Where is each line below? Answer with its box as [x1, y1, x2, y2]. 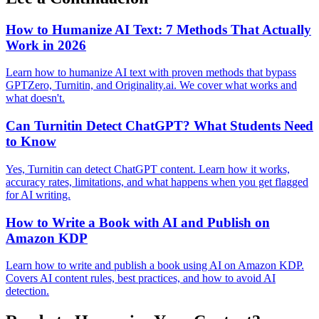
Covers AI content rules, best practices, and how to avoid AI [6, 272, 276, 285]
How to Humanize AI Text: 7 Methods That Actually [6, 21, 311, 37]
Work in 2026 [6, 37, 86, 53]
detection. [6, 285, 49, 298]
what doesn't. [6, 92, 65, 105]
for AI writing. [6, 188, 70, 201]
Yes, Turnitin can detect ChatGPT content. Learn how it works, [6, 162, 290, 175]
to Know [6, 134, 56, 150]
